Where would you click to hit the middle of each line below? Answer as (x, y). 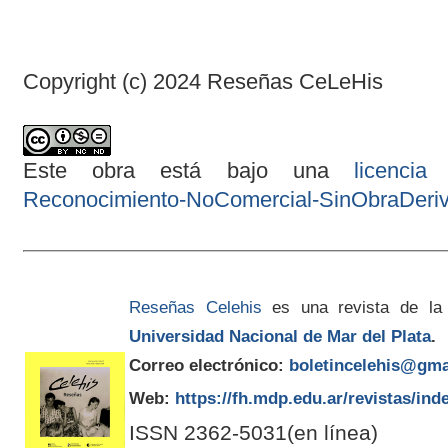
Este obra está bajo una (188, 171)
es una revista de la (351, 307)
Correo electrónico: (206, 365)
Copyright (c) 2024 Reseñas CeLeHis (202, 82)
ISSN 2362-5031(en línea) (253, 433)
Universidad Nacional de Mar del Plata (279, 336)
